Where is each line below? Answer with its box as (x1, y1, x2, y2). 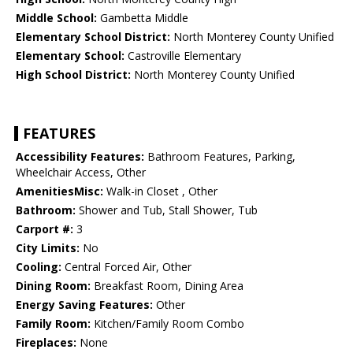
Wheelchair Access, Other (16, 165, 146, 180)
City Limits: (16, 240, 80, 256)
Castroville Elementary (124, 48, 241, 64)
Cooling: (16, 259, 61, 275)
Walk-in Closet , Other (103, 184, 217, 199)
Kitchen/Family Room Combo (91, 316, 244, 332)
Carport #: (16, 221, 73, 237)
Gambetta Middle (97, 10, 188, 26)
